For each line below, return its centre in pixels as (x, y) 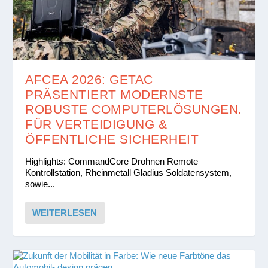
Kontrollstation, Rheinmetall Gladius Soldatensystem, (130, 172)
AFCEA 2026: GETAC (89, 79)
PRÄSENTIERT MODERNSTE (114, 94)
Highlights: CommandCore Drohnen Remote (112, 161)
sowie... (40, 184)
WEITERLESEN (65, 212)
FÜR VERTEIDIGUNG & (96, 124)
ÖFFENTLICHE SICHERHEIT (112, 139)
